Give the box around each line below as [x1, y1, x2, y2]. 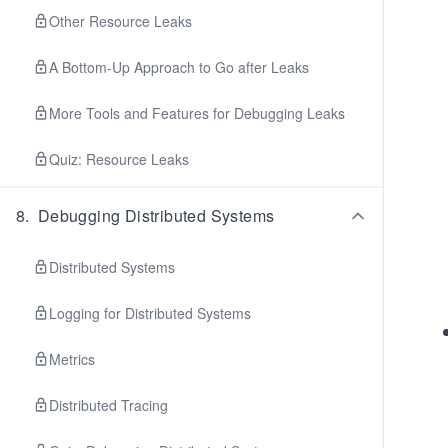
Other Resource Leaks [49, 11, 192, 31]
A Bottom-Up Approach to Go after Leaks [49, 57, 309, 77]
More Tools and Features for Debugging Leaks [49, 103, 345, 123]
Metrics [49, 349, 95, 369]
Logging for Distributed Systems [49, 303, 251, 323]
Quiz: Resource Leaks [49, 149, 189, 169]
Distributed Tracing [49, 395, 168, 415]
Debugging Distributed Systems [37, 204, 275, 227]
